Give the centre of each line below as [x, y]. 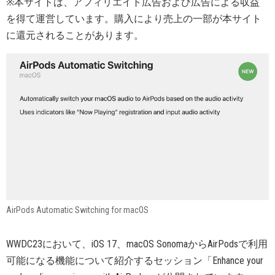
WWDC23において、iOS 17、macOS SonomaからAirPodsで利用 [137, 244]
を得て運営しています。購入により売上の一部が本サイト [134, 19]
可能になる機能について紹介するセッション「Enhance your [135, 260]
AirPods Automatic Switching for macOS [77, 210]
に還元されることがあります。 [75, 35]
